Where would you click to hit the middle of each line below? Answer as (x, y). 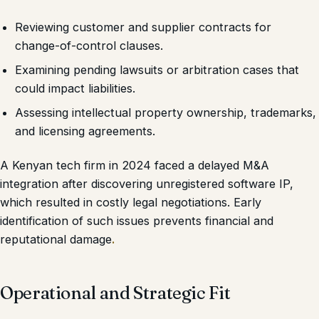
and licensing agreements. (85, 131)
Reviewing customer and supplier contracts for (143, 27)
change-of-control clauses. (89, 45)
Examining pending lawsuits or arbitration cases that (157, 69)
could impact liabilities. (75, 88)
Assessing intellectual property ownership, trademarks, (166, 112)
